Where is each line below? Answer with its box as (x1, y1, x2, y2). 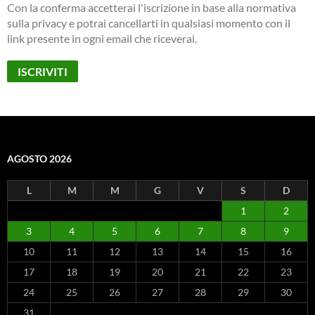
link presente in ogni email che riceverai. (7, 32, 197, 46)
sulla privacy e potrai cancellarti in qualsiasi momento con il (7, 16, 290, 30)
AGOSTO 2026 (7, 153, 72, 165)
